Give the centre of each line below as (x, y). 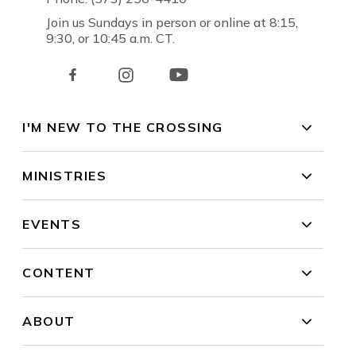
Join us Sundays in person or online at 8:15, (172, 23)
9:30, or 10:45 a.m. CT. (111, 39)
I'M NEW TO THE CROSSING (123, 128)
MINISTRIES (65, 176)
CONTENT (59, 273)
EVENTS (52, 224)
